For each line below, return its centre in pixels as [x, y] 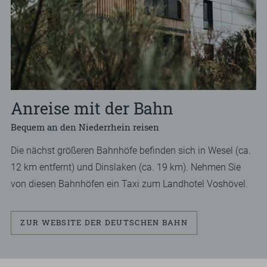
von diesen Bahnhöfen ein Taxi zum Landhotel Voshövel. [130, 184]
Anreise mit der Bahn [92, 108]
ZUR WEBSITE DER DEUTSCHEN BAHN [104, 223]
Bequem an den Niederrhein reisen [85, 127]
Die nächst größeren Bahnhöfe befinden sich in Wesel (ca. [131, 151]
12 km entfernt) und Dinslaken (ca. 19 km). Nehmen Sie [126, 168]
